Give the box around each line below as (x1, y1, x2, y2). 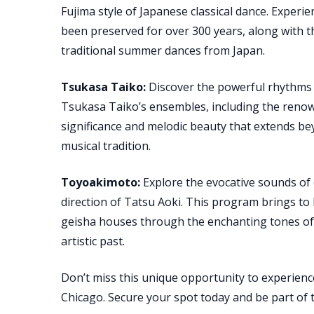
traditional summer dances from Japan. (61, 43, 265, 58)
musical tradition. (61, 138, 151, 153)
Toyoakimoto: (61, 175, 140, 190)
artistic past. (61, 233, 125, 249)
